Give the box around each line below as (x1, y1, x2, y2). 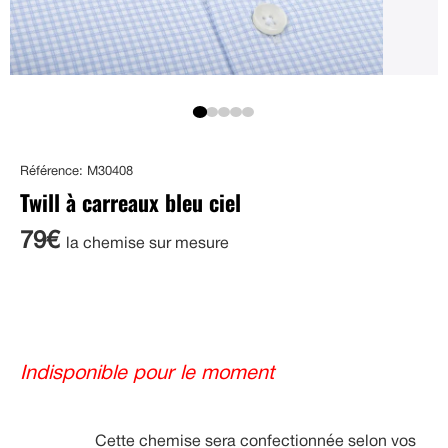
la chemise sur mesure (66, 236, 229, 251)
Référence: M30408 (20, 165, 133, 178)
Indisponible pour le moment (20, 364, 274, 383)
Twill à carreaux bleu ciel (20, 185, 241, 218)
